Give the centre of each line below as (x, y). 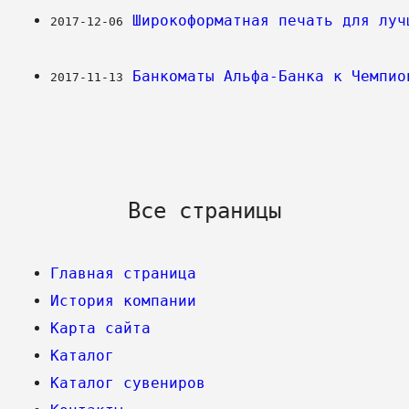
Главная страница (123, 273)
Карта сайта (100, 328)
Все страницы (204, 210)
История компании (123, 300)
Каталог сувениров (128, 383)
